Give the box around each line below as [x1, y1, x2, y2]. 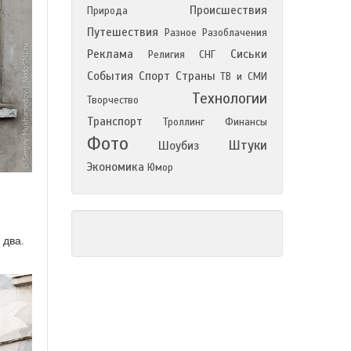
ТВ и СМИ [220, 71, 268, 83]
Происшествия [190, 3, 267, 17]
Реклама [87, 47, 133, 61]
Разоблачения [202, 27, 267, 39]
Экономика [87, 160, 144, 174]
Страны [175, 69, 215, 83]
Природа [87, 5, 128, 17]
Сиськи [230, 47, 268, 61]
